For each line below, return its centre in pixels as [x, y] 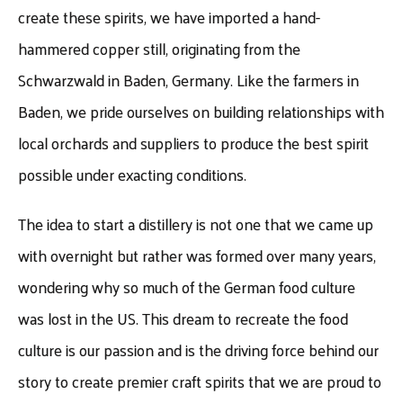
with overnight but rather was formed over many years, [197, 255]
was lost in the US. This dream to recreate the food [184, 318]
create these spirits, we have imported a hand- [170, 17]
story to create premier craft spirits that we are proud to [200, 381]
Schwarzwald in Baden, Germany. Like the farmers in [189, 80]
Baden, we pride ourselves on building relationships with [201, 111]
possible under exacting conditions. [133, 174]
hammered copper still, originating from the [160, 48]
